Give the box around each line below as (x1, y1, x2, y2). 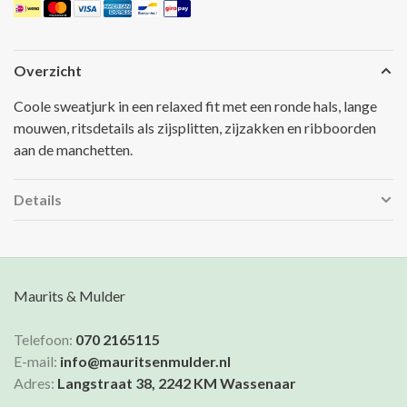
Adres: (14, 374, 57, 392)
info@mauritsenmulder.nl (60, 352, 231, 371)
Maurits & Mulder (14, 287, 125, 305)
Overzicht (14, 62, 82, 80)
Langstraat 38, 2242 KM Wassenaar (57, 374, 296, 392)
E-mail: (14, 352, 60, 371)
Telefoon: (14, 331, 75, 349)
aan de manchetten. (14, 141, 133, 159)
